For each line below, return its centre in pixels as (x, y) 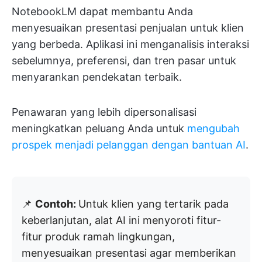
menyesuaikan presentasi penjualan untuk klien (128, 28)
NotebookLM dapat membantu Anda (102, 12)
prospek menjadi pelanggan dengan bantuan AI (129, 145)
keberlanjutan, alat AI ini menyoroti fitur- (121, 220)
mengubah (213, 129)
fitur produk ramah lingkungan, (98, 237)
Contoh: (57, 204)
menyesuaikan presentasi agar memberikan (129, 253)
